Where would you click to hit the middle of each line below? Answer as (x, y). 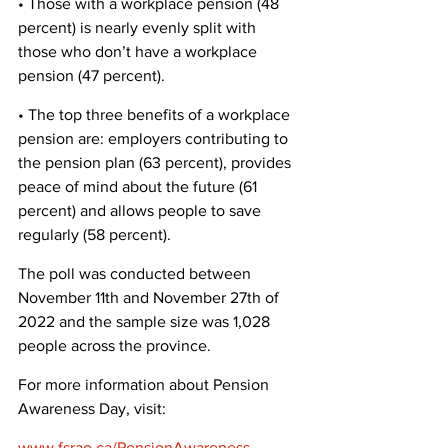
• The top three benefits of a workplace (156, 114)
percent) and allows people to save (141, 210)
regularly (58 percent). (96, 234)
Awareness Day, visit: (92, 408)
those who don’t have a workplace (139, 51)
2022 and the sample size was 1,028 (146, 321)
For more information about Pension (145, 384)
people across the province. (116, 345)
